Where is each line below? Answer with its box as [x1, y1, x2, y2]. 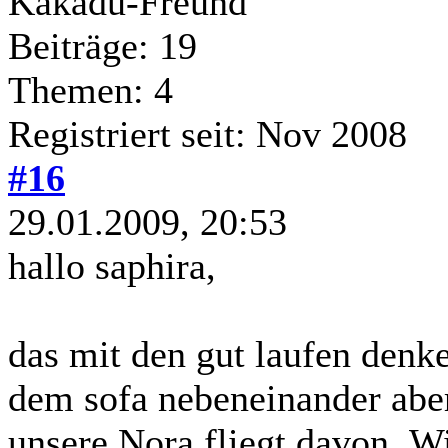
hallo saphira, [8, 244, 216, 287]
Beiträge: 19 [8, 24, 197, 67]
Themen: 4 [8, 68, 173, 111]
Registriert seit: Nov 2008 [8, 112, 407, 155]
